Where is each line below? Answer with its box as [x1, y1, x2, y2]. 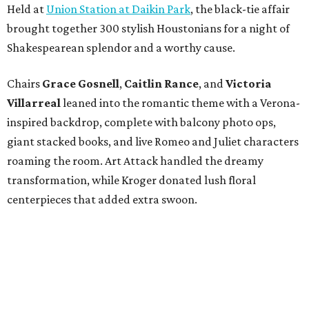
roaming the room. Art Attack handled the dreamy [7, 154, 263, 168]
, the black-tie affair [190, 2, 290, 17]
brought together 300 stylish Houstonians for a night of [7, 21, 290, 36]
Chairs [7, 77, 42, 91]
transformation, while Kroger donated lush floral [7, 173, 256, 188]
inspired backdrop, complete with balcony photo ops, [7, 115, 276, 130]
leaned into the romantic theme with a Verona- [61, 96, 300, 110]
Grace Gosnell [42, 77, 119, 91]
